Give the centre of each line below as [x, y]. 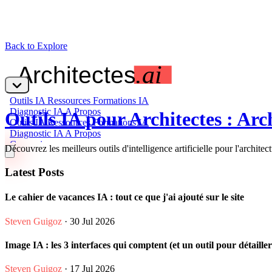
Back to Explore [36, 46]
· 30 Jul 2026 [88, 221]
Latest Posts [34, 172]
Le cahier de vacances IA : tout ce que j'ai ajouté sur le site [124, 197]
